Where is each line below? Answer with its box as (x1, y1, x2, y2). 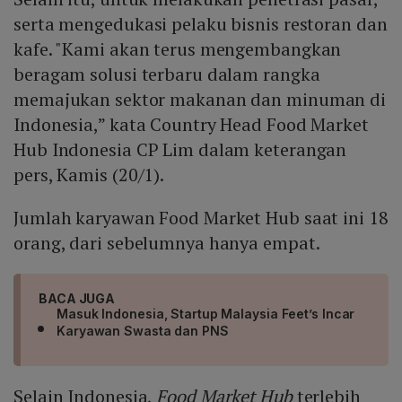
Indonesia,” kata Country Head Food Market (13, 112, 369, 137)
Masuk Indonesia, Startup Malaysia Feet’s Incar (57, 306, 355, 322)
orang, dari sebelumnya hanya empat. (13, 231, 324, 256)
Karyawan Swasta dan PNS (57, 323, 229, 339)
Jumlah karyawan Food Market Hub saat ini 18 (13, 205, 389, 231)
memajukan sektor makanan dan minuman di (13, 87, 387, 112)
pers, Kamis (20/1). (13, 162, 165, 188)
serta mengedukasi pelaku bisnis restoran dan (13, 12, 388, 37)
